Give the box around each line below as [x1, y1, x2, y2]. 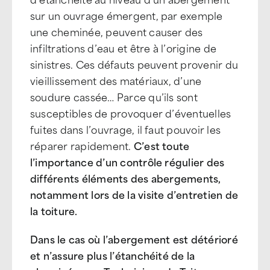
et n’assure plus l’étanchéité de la [30, 247, 195, 263]
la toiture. [30, 202, 78, 218]
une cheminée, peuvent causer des [30, 24, 203, 39]
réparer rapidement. [30, 137, 134, 153]
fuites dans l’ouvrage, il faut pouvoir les [30, 121, 221, 137]
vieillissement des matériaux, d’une [30, 72, 202, 88]
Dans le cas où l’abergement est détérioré [30, 231, 238, 246]
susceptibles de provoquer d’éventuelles [30, 105, 231, 121]
